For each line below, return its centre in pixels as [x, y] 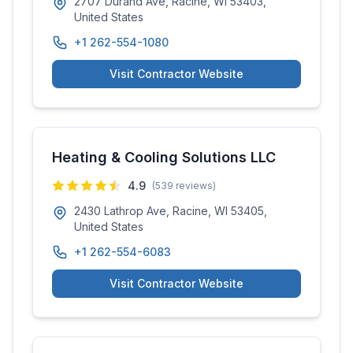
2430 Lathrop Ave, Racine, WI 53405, [171, 211]
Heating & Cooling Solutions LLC [164, 157]
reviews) [195, 186]
